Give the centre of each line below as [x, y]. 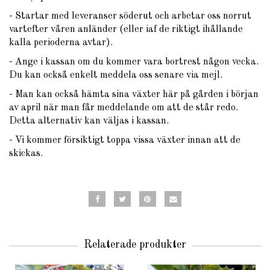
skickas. [26, 153]
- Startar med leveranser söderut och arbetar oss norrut [130, 16]
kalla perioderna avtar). [61, 42]
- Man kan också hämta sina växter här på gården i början [134, 94]
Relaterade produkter [135, 244]
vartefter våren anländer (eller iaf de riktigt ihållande [126, 29]
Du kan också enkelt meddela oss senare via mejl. [116, 75]
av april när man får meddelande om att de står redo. [124, 108]
